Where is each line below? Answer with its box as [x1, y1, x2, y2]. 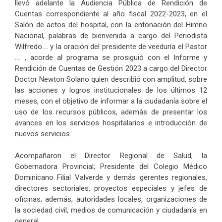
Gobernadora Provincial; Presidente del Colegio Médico [15, 162, 207, 171]
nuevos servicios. [15, 129, 71, 138]
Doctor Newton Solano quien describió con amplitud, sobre [15, 74, 207, 84]
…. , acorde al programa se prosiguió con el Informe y [15, 53, 207, 62]
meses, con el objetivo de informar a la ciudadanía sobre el [15, 96, 207, 106]
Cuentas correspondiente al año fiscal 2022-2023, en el [15, 9, 207, 18]
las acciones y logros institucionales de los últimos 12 [15, 85, 207, 95]
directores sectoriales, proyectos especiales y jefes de [15, 184, 207, 193]
